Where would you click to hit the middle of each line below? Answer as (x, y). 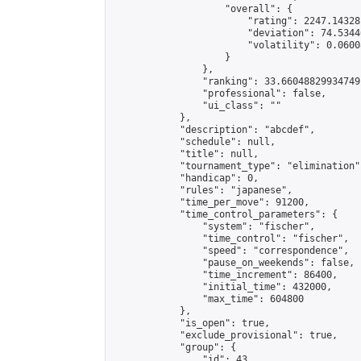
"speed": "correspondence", (230, 251)
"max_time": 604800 (208, 299)
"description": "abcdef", (214, 130)
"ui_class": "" (197, 106)
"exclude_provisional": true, (225, 335)
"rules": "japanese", (202, 190)
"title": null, (185, 154)
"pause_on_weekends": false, (233, 263)
